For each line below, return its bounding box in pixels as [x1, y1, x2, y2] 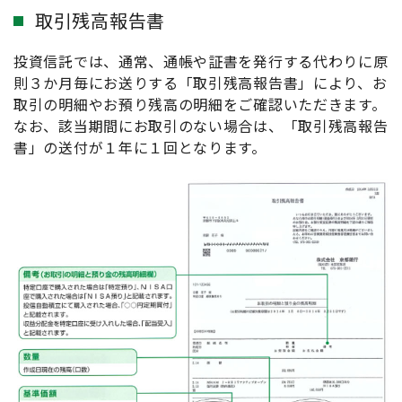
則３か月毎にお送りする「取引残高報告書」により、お [13, 71, 388, 93]
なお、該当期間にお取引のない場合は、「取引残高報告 [13, 114, 389, 136]
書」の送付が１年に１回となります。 [13, 135, 267, 158]
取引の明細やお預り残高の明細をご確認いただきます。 [13, 92, 387, 115]
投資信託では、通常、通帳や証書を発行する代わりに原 [13, 49, 389, 72]
